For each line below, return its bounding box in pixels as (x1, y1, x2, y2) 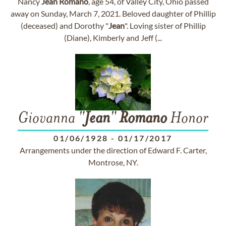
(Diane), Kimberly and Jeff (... (64, 33, 162, 42)
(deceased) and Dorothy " (20, 21, 108, 30)
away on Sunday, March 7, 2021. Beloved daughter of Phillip (10, 9, 216, 18)
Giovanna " (18, 111, 84, 127)
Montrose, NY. (88, 157, 138, 167)
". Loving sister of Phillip (124, 21, 206, 30)
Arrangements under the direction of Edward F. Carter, (19, 145, 207, 155)
